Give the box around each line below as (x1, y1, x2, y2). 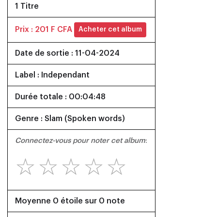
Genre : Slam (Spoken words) (15, 115, 125, 123)
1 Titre (15, 2, 39, 10)
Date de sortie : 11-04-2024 (15, 49, 120, 57)
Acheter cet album (78, 26, 142, 33)
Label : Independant (15, 71, 90, 79)
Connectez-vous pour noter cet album (15, 137, 145, 144)
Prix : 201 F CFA (15, 25, 72, 33)
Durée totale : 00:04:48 (15, 93, 106, 101)
